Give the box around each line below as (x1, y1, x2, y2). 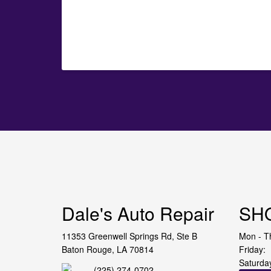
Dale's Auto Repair (62, 200, 214, 226)
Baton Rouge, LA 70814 (62, 243, 154, 255)
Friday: (238, 243, 266, 255)
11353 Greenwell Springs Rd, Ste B (62, 230, 197, 242)
